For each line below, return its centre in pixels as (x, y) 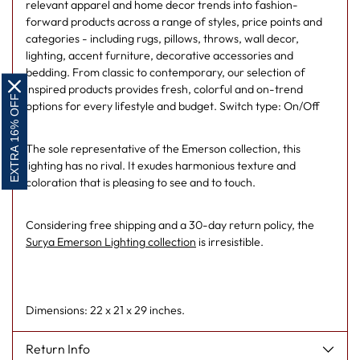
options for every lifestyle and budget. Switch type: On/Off (173, 106)
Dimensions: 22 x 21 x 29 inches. (105, 311)
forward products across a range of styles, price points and (174, 22)
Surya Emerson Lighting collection (111, 242)
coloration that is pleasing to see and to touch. (141, 183)
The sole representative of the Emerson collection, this (163, 149)
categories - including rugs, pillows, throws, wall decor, (162, 39)
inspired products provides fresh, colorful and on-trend (164, 90)
